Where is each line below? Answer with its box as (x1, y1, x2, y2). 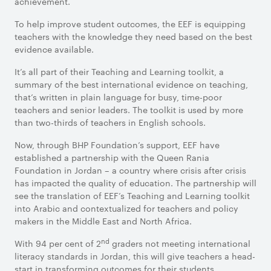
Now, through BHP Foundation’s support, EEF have (15, 139, 220, 151)
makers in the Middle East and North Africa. (15, 215, 192, 227)
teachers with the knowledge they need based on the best (15, 30, 252, 42)
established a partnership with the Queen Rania (15, 151, 209, 163)
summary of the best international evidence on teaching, (15, 78, 248, 90)
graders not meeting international (109, 237, 250, 249)
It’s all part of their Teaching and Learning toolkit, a (15, 65, 224, 77)
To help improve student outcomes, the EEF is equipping (15, 18, 246, 30)
